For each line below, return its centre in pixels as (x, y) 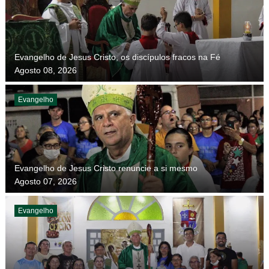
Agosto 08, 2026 (45, 70)
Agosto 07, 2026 (45, 181)
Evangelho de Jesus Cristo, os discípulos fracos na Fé (117, 57)
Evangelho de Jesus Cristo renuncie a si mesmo (106, 168)
